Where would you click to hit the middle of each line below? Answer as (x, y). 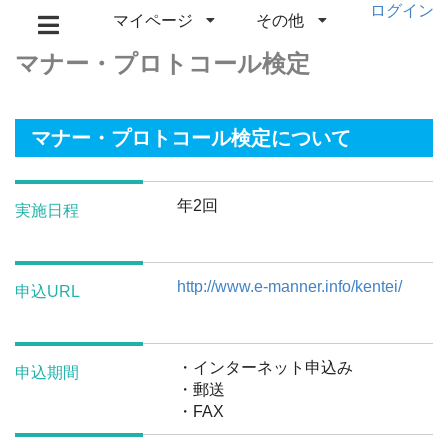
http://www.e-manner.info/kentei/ (289, 287)
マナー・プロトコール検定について (191, 138)
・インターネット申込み (264, 366)
